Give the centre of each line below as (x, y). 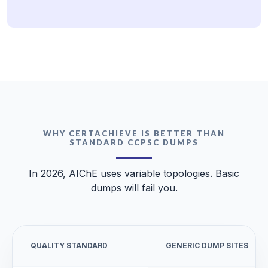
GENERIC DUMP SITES (207, 246)
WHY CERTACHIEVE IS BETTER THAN (134, 134)
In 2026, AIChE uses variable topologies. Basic (134, 174)
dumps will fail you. (134, 188)
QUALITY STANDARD (69, 246)
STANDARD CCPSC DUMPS (134, 143)
